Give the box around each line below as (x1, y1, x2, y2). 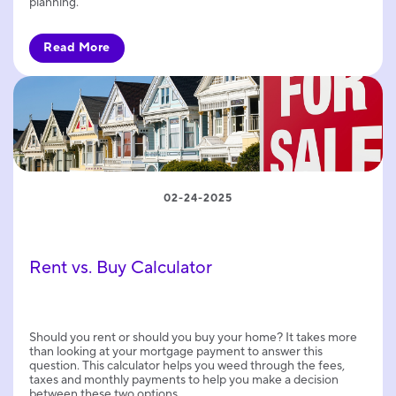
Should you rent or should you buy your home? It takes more (29, 329, 357, 346)
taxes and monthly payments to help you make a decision (29, 371, 339, 388)
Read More (43, 40, 110, 57)
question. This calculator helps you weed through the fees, (29, 357, 345, 374)
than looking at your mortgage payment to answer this (29, 343, 323, 360)
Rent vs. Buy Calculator (29, 255, 212, 279)
